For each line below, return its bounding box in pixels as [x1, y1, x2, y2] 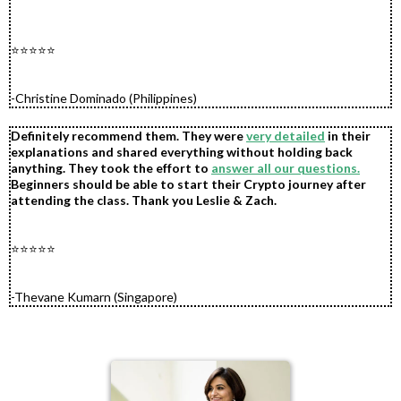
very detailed [246, 128, 325, 144]
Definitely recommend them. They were [11, 128, 246, 144]
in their [325, 128, 371, 144]
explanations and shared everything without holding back [11, 144, 353, 160]
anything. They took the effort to [11, 160, 211, 176]
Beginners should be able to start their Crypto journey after [11, 176, 366, 192]
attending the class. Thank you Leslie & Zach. [11, 192, 277, 209]
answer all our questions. [211, 160, 360, 176]
